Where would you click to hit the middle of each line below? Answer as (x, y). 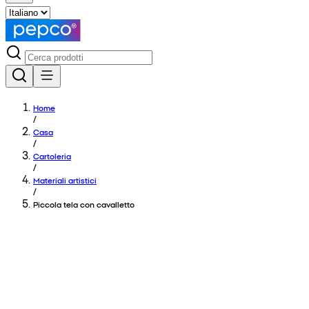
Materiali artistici (65, 180)
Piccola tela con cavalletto (84, 204)
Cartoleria (52, 156)
